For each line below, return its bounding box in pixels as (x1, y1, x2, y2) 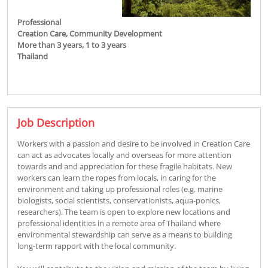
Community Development (69, 28, 162, 39)
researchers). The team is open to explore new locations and (17, 206, 230, 217)
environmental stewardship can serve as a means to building (17, 229, 232, 240)
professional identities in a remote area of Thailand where (17, 217, 221, 229)
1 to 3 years (86, 39, 126, 50)
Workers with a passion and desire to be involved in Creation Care (17, 138, 250, 149)
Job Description (17, 115, 95, 130)
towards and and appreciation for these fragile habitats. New (17, 160, 232, 172)
